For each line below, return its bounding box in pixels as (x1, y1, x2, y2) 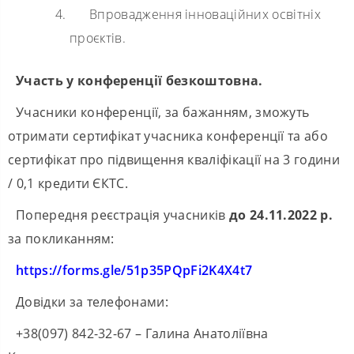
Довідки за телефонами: (16, 292, 169, 311)
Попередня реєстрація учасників (16, 205, 229, 224)
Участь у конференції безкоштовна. (16, 71, 263, 89)
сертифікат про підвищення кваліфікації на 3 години (8, 150, 341, 168)
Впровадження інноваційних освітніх (89, 5, 321, 23)
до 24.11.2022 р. (228, 205, 333, 224)
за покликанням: (8, 229, 115, 247)
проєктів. (70, 28, 126, 47)
